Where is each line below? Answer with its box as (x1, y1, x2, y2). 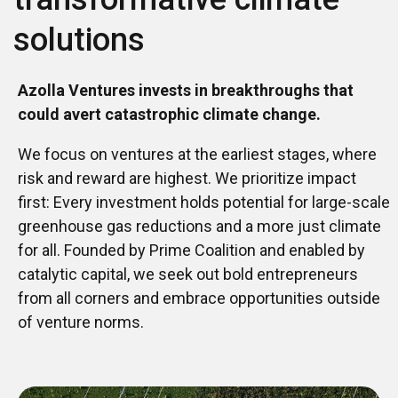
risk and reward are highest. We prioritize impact (18, 169, 356, 188)
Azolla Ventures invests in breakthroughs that (18, 81, 354, 100)
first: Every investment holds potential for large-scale (18, 193, 390, 212)
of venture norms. (18, 313, 144, 332)
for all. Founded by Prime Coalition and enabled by (18, 241, 365, 260)
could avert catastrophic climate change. (18, 105, 321, 124)
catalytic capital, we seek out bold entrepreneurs (18, 265, 358, 284)
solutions (13, 21, 145, 60)
